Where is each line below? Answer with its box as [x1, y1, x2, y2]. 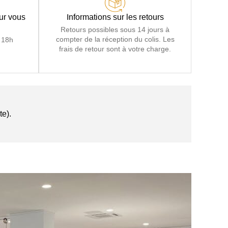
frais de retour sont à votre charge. [59, 44, 171, 53]
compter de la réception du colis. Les [55, 35, 175, 43]
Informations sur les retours [66, 12, 164, 21]
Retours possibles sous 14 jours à [61, 25, 169, 34]
